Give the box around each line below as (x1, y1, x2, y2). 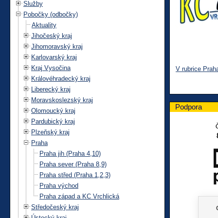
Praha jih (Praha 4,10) (39, 149, 101, 157)
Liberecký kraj (31, 85, 71, 93)
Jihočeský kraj (31, 32, 72, 39)
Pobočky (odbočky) (23, 10, 78, 18)
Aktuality (32, 21, 56, 29)
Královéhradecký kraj (31, 74, 91, 82)
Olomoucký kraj (31, 107, 75, 114)
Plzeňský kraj (31, 128, 70, 136)
